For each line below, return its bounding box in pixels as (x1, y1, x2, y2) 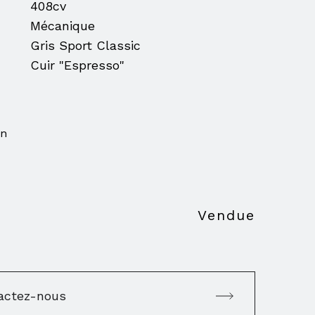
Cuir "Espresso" (30, 58, 125, 72)
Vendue (197, 207, 255, 224)
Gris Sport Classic (30, 38, 141, 53)
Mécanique (30, 18, 96, 33)
